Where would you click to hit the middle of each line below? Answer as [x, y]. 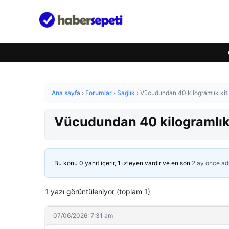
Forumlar [99, 93]
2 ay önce [206, 163]
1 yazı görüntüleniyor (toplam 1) [98, 191]
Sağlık [126, 93]
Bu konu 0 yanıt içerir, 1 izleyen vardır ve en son [123, 163]
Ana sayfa [66, 93]
